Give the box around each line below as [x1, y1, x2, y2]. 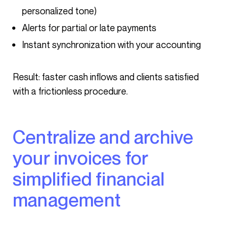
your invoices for [13, 147, 149, 169]
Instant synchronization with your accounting [22, 39, 201, 50]
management [13, 189, 121, 211]
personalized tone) [22, 5, 97, 16]
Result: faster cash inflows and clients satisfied [13, 71, 19, 82]
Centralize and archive [13, 126, 26, 148]
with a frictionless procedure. [13, 85, 128, 97]
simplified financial [13, 168, 165, 190]
